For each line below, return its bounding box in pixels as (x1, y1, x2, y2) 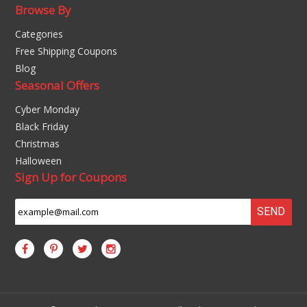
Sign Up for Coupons (15, 169, 127, 185)
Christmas (15, 137, 60, 150)
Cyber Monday (15, 103, 80, 116)
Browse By (15, 2, 72, 18)
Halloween (15, 154, 62, 167)
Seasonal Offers (15, 77, 100, 93)
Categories (15, 27, 64, 40)
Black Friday (15, 120, 69, 133)
